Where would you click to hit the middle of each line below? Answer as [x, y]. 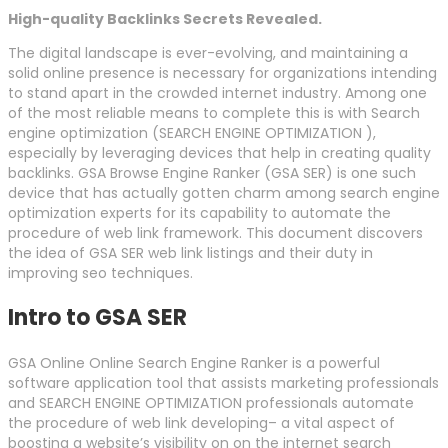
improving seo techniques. [100, 273]
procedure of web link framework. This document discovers [215, 233]
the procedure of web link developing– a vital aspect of [201, 423]
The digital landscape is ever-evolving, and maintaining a [208, 53]
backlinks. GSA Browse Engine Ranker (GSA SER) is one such [212, 173]
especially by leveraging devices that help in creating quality [219, 153]
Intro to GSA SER [97, 318]
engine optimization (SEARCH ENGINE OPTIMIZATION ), [192, 133]
